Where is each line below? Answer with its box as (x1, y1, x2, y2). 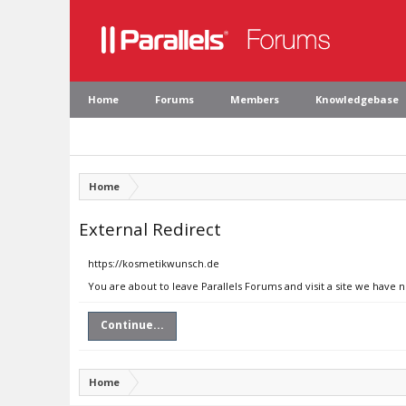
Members (230, 92, 279, 106)
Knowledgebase (315, 92, 399, 106)
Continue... (101, 317, 164, 333)
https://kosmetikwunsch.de (88, 256, 219, 270)
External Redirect (79, 217, 221, 240)
